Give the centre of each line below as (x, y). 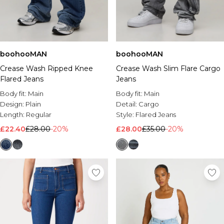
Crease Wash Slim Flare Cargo (168, 68)
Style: (126, 114)
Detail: (127, 104)
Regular (39, 114)
